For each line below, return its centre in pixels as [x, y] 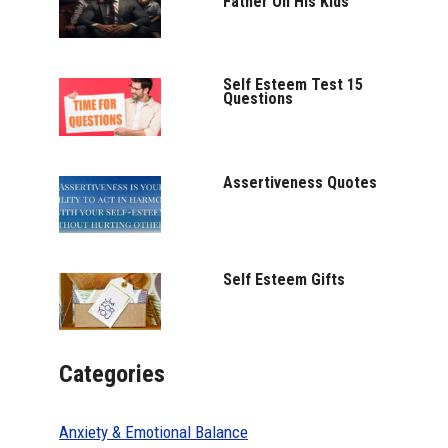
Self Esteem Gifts [284, 279]
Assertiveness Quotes [300, 182]
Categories [112, 373]
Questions [258, 99]
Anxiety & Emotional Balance [154, 432]
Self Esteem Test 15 [293, 85]
